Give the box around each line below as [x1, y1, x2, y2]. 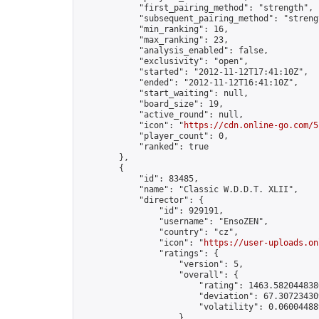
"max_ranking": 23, [79, 35, 229, 45]
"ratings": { [79, 249, 219, 258]
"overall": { [79, 270, 239, 280]
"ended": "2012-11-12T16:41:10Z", [79, 78, 298, 88]
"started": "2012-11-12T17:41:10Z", [79, 67, 308, 77]
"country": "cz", [79, 227, 239, 237]
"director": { [79, 195, 204, 205]
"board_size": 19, [79, 99, 224, 109]
